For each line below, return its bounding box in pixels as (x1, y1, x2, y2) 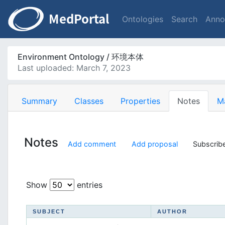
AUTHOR (157, 208, 187, 214)
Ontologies (122, 14, 163, 24)
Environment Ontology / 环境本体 (18, 52, 144, 62)
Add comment (68, 140, 117, 148)
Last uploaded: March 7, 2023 (18, 63, 131, 73)
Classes (74, 96, 103, 106)
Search (171, 14, 197, 24)
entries (74, 180, 102, 190)
